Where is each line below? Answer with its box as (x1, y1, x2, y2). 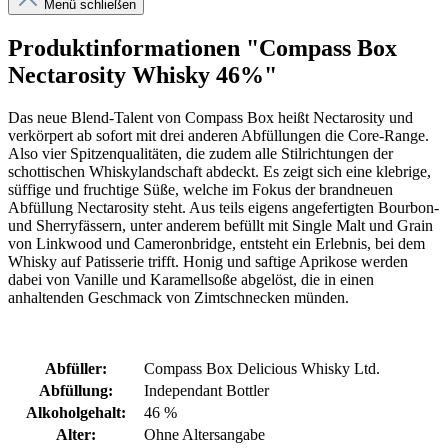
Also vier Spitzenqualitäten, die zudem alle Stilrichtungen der (8, 145, 393, 163)
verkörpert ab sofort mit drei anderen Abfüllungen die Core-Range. (8, 127, 429, 145)
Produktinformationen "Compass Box (8, 35, 397, 62)
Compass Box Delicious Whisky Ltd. (144, 360, 380, 378)
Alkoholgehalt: (25, 404, 126, 422)
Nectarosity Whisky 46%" (8, 62, 277, 89)
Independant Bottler (144, 382, 269, 400)
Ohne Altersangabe (144, 426, 265, 444)
